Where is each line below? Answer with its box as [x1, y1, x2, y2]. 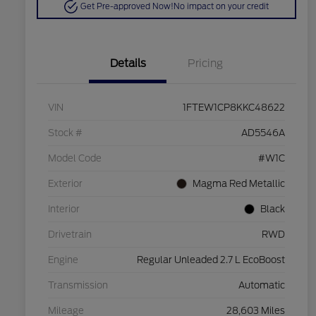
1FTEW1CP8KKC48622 [183, 102, 285, 114]
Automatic [238, 280, 285, 291]
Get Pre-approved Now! [80, 1, 174, 12]
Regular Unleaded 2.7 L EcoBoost [137, 255, 285, 266]
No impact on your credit [174, 1, 269, 12]
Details [109, 57, 146, 71]
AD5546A [241, 128, 285, 139]
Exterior [48, 178, 83, 190]
